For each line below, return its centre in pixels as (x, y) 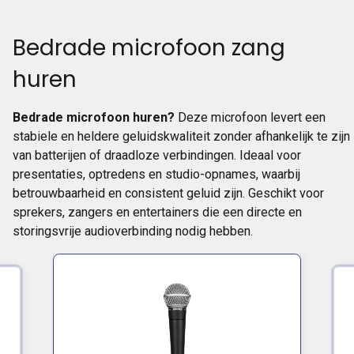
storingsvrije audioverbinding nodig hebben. (133, 231)
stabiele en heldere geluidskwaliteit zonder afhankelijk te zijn (181, 136)
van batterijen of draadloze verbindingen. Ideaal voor (157, 155)
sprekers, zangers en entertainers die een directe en (157, 212)
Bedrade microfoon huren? (94, 117)
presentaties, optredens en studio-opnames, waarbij (156, 174)
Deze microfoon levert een (250, 117)
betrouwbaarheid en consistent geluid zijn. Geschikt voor (168, 193)
